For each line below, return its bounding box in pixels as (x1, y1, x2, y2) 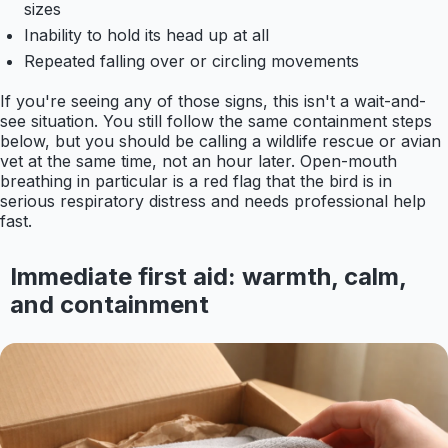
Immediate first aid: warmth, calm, (9, 262, 406, 292)
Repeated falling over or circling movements (24, 51, 359, 72)
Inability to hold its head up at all (24, 25, 269, 46)
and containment (9, 290, 209, 320)
